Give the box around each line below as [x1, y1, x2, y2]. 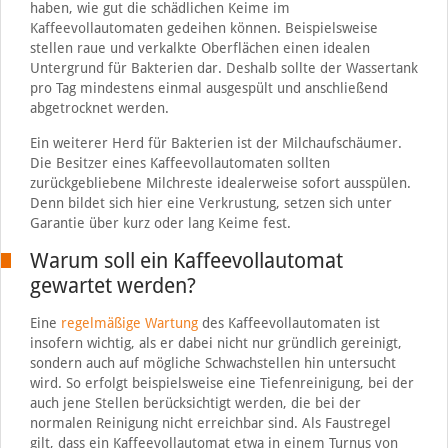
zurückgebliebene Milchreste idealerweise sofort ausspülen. [29, 174, 411, 191]
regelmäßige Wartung [60, 314, 198, 331]
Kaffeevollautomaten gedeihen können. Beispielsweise [29, 19, 378, 36]
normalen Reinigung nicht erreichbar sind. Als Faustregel [29, 414, 391, 431]
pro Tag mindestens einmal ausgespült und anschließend [29, 79, 388, 96]
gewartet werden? [29, 272, 196, 298]
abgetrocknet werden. [29, 99, 169, 116]
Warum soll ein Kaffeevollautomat [29, 247, 343, 273]
